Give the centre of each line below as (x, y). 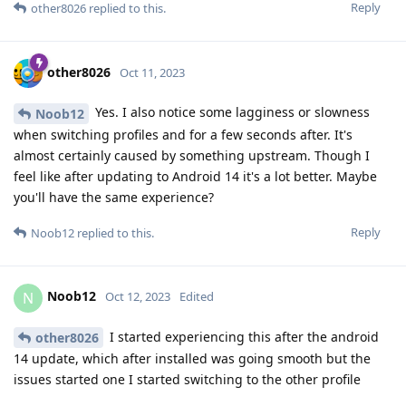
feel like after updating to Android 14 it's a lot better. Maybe (195, 176)
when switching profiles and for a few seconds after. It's (183, 134)
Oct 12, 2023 (138, 297)
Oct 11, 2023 (152, 72)
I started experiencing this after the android (242, 336)
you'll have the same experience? (114, 197)
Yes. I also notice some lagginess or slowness (231, 111)
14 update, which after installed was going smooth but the (192, 359)
